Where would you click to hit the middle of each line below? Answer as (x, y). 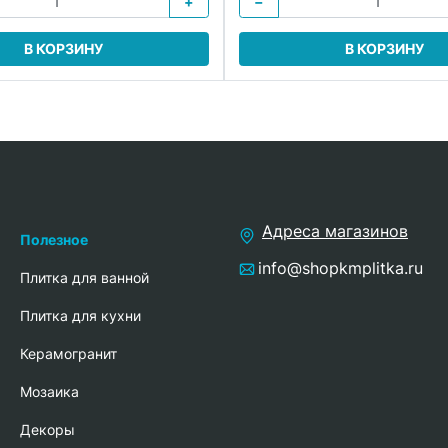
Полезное (54, 239)
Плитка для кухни (80, 315)
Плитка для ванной (84, 277)
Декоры (47, 429)
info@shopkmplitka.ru (340, 267)
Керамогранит (68, 353)
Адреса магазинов (335, 230)
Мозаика (49, 391)
